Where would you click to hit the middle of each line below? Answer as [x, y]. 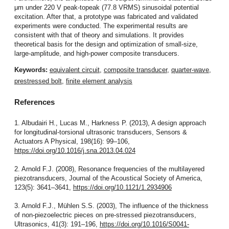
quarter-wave [190, 70]
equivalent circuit [74, 70]
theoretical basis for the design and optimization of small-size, [106, 44]
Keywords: [32, 70]
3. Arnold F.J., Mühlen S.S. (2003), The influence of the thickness [111, 206]
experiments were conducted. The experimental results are [101, 26]
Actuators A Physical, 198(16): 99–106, [72, 142]
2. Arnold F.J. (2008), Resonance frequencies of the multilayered [109, 169]
